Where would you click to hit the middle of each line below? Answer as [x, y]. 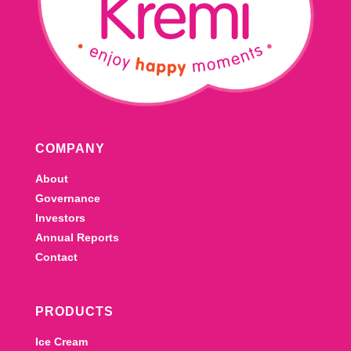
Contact [56, 257]
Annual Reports [77, 238]
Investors [60, 218]
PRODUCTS [74, 312]
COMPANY [70, 149]
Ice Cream [61, 342]
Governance [67, 199]
